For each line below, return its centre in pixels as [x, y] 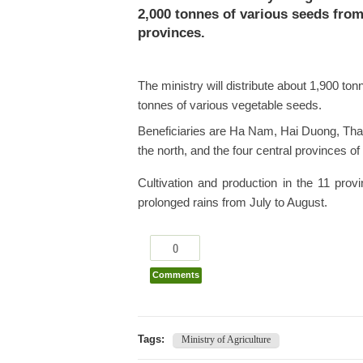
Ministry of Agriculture [226, 340]
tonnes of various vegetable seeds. [230, 105]
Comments [176, 275]
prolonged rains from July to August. [233, 203]
